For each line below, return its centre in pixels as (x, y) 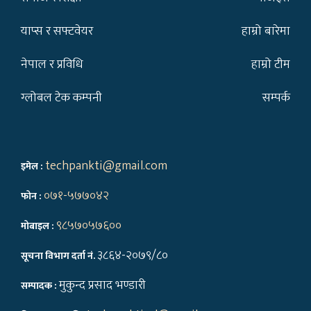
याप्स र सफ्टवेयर (57, 32)
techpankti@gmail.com (106, 166)
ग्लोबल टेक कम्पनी (61, 98)
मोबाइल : (39, 226)
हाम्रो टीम (271, 65)
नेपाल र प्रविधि (52, 65)
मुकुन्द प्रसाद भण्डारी (102, 286)
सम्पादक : (40, 286)
